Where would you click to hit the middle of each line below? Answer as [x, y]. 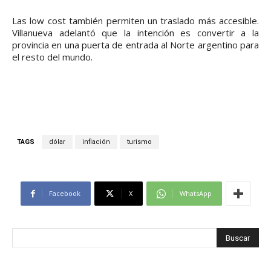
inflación [96, 142]
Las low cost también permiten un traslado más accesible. [135, 21]
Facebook [64, 194]
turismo [139, 142]
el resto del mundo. [52, 57]
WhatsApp [195, 194]
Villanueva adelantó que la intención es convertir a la [135, 33]
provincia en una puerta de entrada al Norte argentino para [135, 45]
